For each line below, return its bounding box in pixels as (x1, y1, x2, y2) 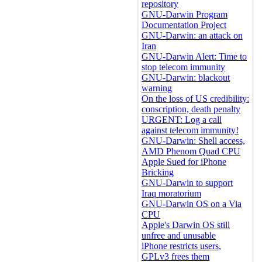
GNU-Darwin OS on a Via (142, 199, 242, 209)
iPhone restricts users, (142, 241, 221, 251)
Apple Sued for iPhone (142, 157, 226, 167)
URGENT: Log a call (142, 115, 222, 125)
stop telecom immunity (142, 62, 225, 73)
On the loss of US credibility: (142, 94, 249, 104)
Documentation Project (142, 20, 226, 30)
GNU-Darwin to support (142, 178, 233, 188)
